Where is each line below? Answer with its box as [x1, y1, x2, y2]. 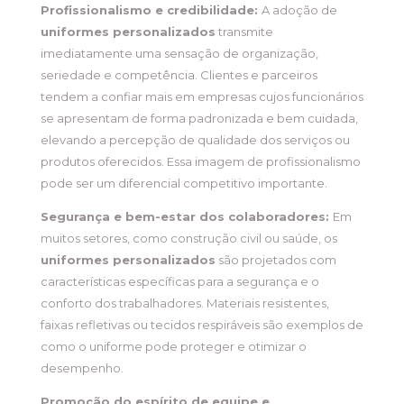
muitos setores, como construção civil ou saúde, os [40, 231, 337, 246]
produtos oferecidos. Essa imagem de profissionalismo [40, 154, 361, 170]
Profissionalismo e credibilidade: [40, 3, 262, 18]
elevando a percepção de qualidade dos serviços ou [40, 133, 350, 148]
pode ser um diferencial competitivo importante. [40, 176, 327, 191]
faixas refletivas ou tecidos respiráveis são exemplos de [40, 317, 363, 333]
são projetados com [215, 252, 336, 268]
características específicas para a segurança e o [40, 274, 319, 289]
